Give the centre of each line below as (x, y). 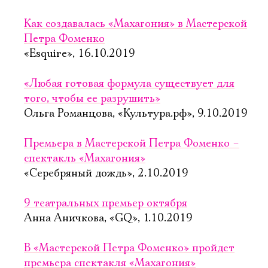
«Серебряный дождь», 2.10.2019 (106, 173)
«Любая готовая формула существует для (129, 84)
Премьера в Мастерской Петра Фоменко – (132, 144)
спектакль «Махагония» (85, 159)
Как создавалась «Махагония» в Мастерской (135, 24)
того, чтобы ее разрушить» (92, 99)
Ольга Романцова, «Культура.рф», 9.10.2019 (136, 114)
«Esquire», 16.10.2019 (80, 54)
